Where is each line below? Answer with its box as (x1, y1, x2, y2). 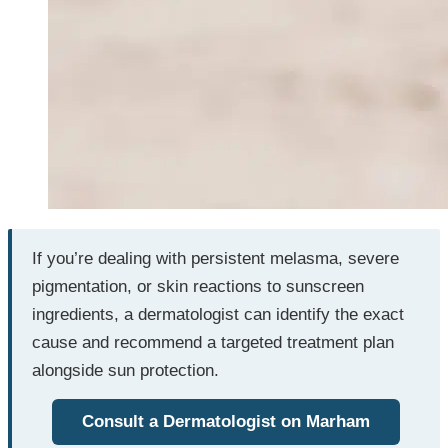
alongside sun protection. (32, 361, 219, 381)
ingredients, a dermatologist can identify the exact (32, 305, 404, 325)
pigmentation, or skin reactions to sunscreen (32, 277, 364, 297)
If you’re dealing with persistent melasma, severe (32, 249, 399, 269)
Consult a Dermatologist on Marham (82, 412, 370, 432)
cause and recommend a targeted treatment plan (32, 333, 394, 353)
